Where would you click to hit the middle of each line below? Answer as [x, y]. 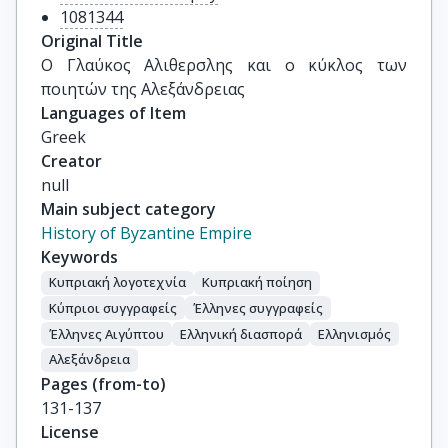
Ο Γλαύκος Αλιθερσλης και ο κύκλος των [224, 65]
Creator [71, 161]
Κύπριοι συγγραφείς [113, 307]
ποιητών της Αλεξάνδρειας [143, 89]
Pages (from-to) [103, 383]
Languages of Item [113, 113]
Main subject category [128, 209]
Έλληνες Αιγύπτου [106, 333]
